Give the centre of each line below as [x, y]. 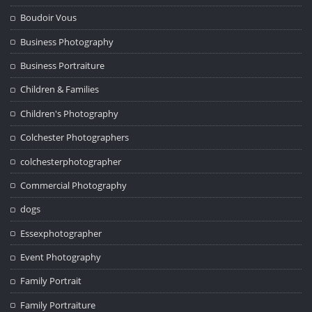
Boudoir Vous [49, 18]
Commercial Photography [74, 185]
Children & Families [60, 89]
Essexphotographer [61, 233]
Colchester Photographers [75, 138]
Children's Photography [70, 113]
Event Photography [61, 257]
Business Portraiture [63, 66]
